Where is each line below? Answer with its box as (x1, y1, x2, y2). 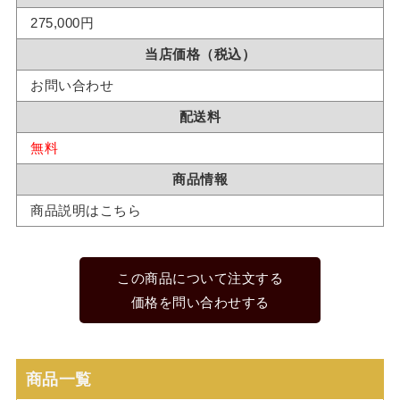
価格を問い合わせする (130, 295, 270, 311)
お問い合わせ (30, 77, 113, 93)
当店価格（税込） (145, 46, 255, 62)
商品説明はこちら (30, 202, 141, 218)
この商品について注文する (117, 271, 283, 287)
